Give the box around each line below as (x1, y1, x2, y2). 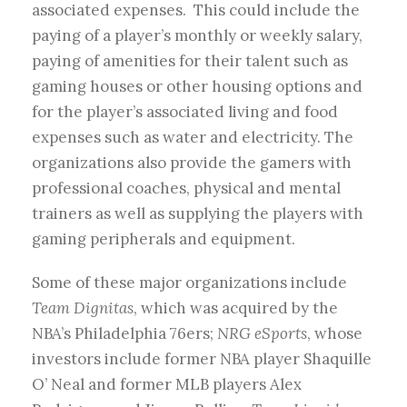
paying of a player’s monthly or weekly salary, (32, 25, 362, 46)
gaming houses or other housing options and (32, 76, 362, 97)
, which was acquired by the (134, 298, 338, 319)
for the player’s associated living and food (32, 102, 338, 123)
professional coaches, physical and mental (32, 178, 341, 199)
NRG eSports (217, 323, 307, 344)
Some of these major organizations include (32, 273, 347, 293)
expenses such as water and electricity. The (32, 127, 353, 148)
